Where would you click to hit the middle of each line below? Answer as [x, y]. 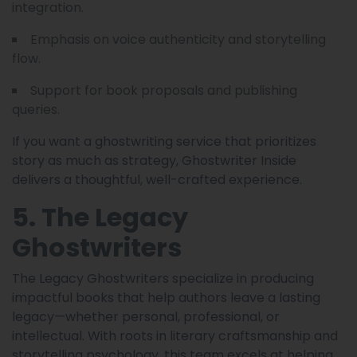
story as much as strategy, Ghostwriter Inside [154, 160]
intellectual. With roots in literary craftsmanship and [175, 335]
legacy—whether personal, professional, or [146, 316]
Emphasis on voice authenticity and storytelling [178, 39]
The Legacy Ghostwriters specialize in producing [163, 278]
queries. [36, 109]
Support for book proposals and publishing [164, 90]
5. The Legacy [100, 217]
